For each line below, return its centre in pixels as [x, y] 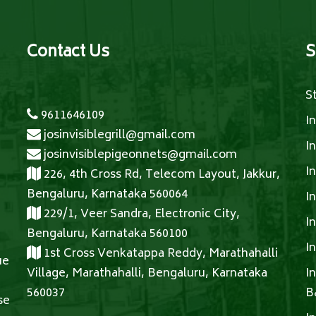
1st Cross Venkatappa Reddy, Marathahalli [159, 254]
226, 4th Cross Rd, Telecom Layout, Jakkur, [160, 175]
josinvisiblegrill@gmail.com [118, 135]
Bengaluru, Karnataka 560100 [107, 234]
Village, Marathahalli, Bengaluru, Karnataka [147, 274]
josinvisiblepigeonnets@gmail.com [139, 155]
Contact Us [68, 53]
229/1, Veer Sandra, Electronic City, [140, 214]
